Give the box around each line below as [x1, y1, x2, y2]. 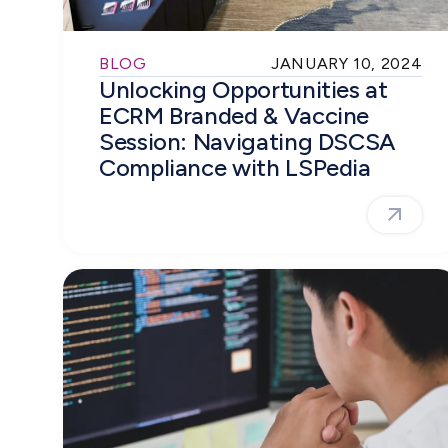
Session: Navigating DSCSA [99, 127, 396, 157]
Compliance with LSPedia [99, 153, 371, 183]
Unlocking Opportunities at [99, 75, 388, 105]
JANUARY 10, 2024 [271, 54, 423, 74]
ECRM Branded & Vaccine [99, 101, 370, 131]
